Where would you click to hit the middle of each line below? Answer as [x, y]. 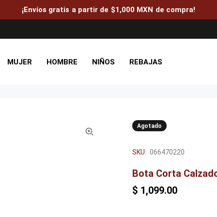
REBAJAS [146, 62]
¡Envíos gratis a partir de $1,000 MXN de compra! [108, 10]
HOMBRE [62, 62]
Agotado [149, 126]
